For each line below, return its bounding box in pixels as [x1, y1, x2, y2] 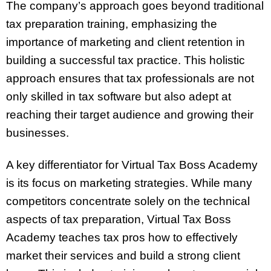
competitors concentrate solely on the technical [6, 194, 250, 207]
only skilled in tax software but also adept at [6, 90, 231, 103]
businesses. [6, 126, 69, 139]
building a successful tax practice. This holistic [6, 53, 245, 67]
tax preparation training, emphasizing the [6, 17, 217, 30]
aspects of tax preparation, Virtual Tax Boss [6, 212, 231, 226]
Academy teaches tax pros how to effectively [6, 230, 238, 244]
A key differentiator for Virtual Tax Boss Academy [6, 158, 258, 171]
